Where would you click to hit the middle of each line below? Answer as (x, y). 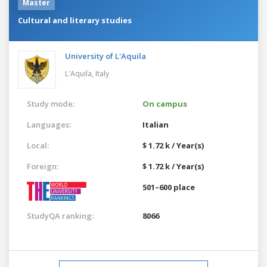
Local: (38, 145)
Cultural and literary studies (75, 20)
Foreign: (43, 166)
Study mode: (51, 103)
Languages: (49, 124)
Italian (156, 124)
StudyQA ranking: (60, 215)
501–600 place (169, 187)
